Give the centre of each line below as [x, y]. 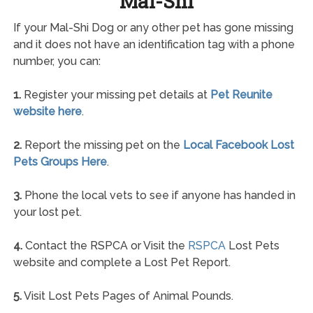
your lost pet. [47, 212]
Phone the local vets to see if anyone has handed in [158, 195]
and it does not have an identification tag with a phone [154, 44]
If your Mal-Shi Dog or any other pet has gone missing [153, 27]
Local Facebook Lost [238, 145]
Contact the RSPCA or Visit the [105, 245]
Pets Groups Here [60, 161]
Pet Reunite [241, 94]
